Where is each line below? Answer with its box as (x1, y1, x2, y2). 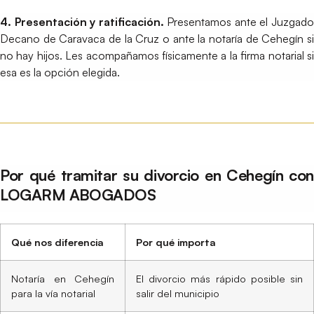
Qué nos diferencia (11, 235, 104, 248)
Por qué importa (136, 235, 216, 248)
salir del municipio (136, 286, 219, 299)
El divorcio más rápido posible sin (136, 271, 303, 285)
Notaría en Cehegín (11, 271, 114, 285)
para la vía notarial (11, 286, 95, 299)
